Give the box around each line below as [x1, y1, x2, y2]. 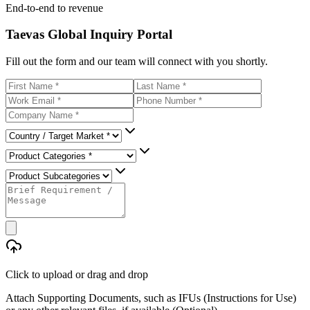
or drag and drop [73, 268, 148, 280]
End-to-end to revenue [6, 1, 103, 14]
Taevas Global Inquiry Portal [6, 27, 172, 42]
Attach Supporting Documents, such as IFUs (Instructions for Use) [6, 292, 296, 304]
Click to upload [6, 268, 73, 280]
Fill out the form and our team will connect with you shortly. [6, 55, 268, 67]
